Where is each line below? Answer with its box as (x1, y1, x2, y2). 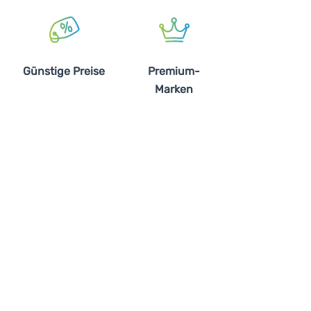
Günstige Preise (23, 65, 105, 78)
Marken (154, 83, 193, 96)
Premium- (147, 65, 200, 78)
